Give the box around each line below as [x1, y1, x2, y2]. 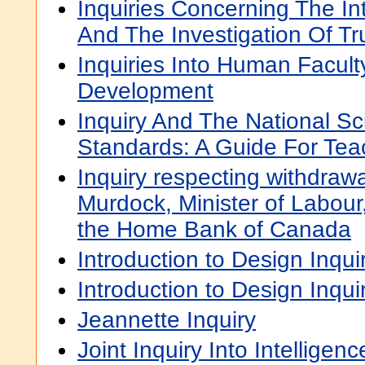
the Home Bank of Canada [77, 217, 351, 242]
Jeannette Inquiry [77, 307, 256, 332]
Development [77, 78, 213, 103]
